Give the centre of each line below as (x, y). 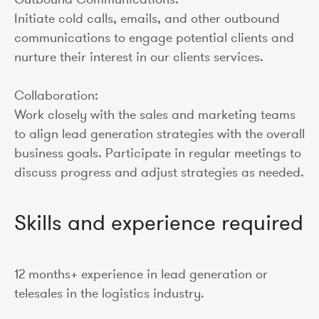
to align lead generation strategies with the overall (159, 134)
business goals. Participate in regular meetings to (158, 153)
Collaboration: (56, 95)
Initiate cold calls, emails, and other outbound (147, 18)
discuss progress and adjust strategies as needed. (159, 172)
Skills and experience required (159, 223)
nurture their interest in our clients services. (139, 57)
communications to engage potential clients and (154, 37)
